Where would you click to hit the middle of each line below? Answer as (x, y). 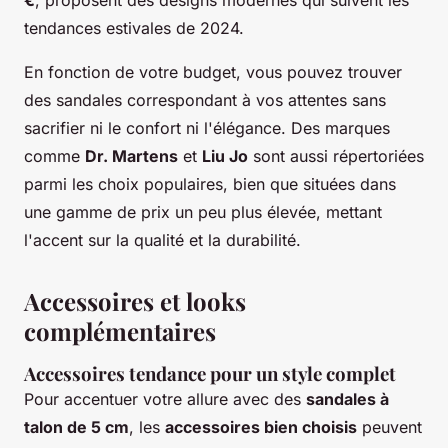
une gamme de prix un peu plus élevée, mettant (203, 211)
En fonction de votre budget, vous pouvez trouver (213, 71)
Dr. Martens (131, 155)
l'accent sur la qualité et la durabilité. (162, 239)
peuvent (389, 426)
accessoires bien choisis (261, 426)
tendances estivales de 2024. (134, 27)
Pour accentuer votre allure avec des (165, 398)
